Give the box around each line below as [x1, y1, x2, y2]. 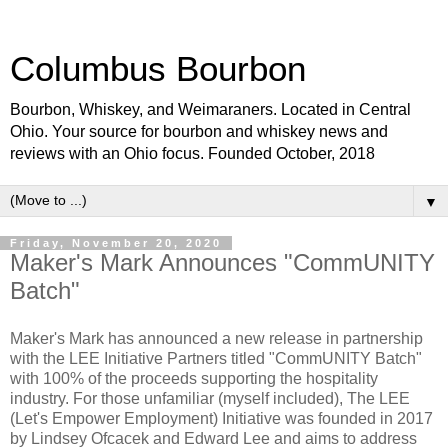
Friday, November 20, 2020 [10, 237, 222, 249]
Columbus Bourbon [10, 50, 306, 88]
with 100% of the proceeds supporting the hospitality [10, 369, 378, 387]
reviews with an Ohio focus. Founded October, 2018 [10, 145, 375, 162]
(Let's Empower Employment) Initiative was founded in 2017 [10, 409, 433, 427]
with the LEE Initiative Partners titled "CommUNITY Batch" [10, 349, 422, 367]
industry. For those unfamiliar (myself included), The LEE [10, 389, 410, 407]
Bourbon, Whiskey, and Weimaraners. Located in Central [10, 101, 411, 118]
